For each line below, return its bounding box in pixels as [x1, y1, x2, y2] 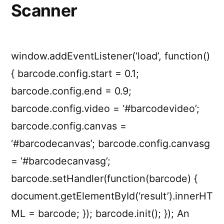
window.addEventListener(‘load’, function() [11, 50, 210, 62]
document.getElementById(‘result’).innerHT [11, 190, 213, 202]
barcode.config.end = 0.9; [11, 85, 131, 97]
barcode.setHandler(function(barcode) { [11, 172, 197, 185]
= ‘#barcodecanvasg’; [11, 155, 110, 167]
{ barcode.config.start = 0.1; [11, 67, 139, 80]
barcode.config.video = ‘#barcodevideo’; [11, 102, 199, 115]
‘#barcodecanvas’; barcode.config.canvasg [11, 137, 210, 150]
